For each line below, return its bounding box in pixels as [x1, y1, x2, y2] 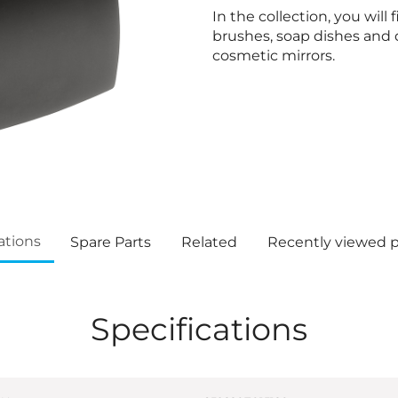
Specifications [91, 310, 307, 348]
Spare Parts [69, 234, 151, 251]
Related [180, 234, 237, 251]
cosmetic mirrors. [212, 47, 335, 64]
